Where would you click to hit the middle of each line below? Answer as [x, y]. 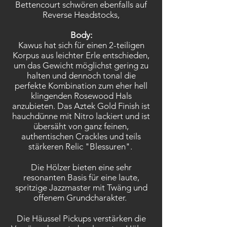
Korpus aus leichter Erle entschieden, [81, 55]
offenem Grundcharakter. [81, 198]
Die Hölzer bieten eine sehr [81, 167]
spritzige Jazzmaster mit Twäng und [81, 187]
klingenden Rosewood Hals [81, 96]
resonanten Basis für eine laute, [81, 177]
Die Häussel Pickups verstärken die [81, 218]
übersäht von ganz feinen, [81, 126]
